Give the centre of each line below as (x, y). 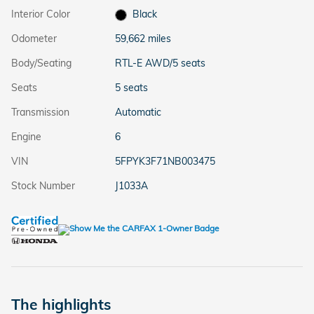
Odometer (34, 39)
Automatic (138, 112)
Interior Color (41, 14)
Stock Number (43, 186)
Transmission (40, 112)
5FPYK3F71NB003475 (165, 162)
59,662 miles (143, 39)
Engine (26, 137)
